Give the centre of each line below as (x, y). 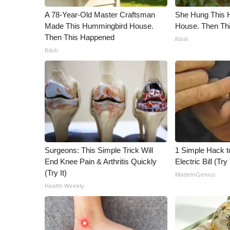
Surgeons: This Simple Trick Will (99, 150)
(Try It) (56, 173)
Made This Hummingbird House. (99, 26)
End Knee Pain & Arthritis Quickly (101, 161)
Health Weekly (64, 186)
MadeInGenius (195, 174)
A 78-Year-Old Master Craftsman (100, 15)
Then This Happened (80, 37)
